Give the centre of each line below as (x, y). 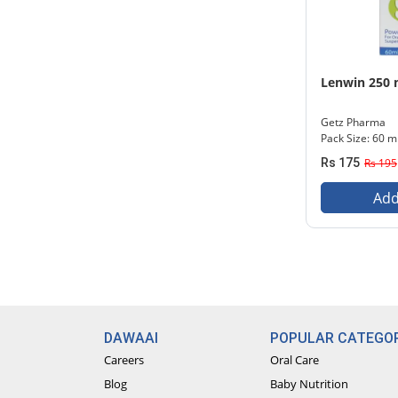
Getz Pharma (353, 122)
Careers (123, 360)
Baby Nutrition (310, 384)
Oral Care (295, 360)
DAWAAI (131, 338)
